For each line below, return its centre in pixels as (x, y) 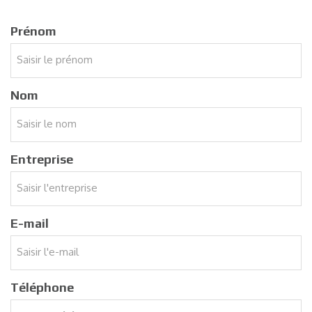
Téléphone (42, 287)
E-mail (30, 223)
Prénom (33, 31)
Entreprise (42, 159)
